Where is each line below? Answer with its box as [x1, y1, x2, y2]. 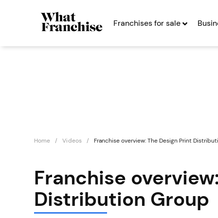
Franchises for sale [113, 18, 182, 28]
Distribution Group [34, 186, 209, 212]
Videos [62, 137, 82, 145]
